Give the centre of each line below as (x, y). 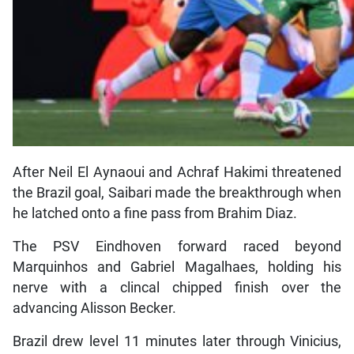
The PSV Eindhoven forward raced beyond (177, 247)
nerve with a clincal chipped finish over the (177, 288)
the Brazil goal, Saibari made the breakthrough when (177, 193)
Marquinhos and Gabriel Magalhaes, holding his (177, 267)
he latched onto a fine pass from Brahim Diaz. (154, 214)
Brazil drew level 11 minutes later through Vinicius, (177, 342)
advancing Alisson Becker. (94, 309)
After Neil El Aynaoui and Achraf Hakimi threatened (177, 173)
